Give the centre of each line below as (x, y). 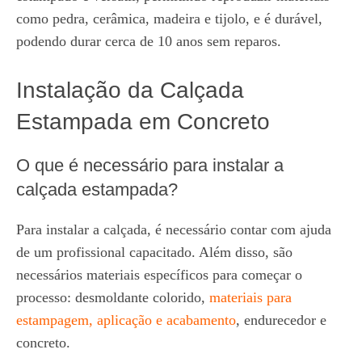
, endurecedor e (281, 320)
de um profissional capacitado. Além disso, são (154, 252)
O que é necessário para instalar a (150, 165)
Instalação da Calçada (130, 90)
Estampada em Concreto (143, 122)
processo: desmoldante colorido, (113, 297)
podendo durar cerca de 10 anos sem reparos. (149, 41)
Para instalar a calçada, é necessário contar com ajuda (174, 229)
